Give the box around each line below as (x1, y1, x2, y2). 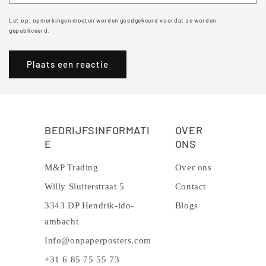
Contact (175, 182, 207, 192)
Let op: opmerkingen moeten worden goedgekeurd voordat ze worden (9, 16, 217, 24)
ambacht (45, 217, 79, 227)
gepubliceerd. (9, 26, 50, 34)
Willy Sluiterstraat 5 (45, 182, 125, 192)
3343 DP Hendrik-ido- (45, 201, 134, 211)
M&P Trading (45, 163, 99, 173)
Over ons (175, 163, 212, 173)
